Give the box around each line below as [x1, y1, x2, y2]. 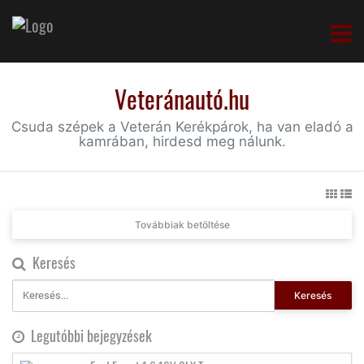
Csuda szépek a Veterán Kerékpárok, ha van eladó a [11, 118, 353, 135]
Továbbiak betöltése [134, 218, 230, 231]
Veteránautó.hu [115, 80, 249, 117]
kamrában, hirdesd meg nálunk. [78, 132, 286, 149]
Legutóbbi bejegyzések [24, 324, 152, 346]
